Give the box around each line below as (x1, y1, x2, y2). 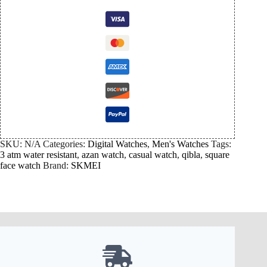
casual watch (129, 150, 177, 160)
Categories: (43, 139, 88, 150)
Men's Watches (152, 139, 209, 150)
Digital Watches (88, 139, 147, 150)
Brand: (43, 160, 71, 171)
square (205, 150, 229, 160)
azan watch (82, 150, 124, 160)
